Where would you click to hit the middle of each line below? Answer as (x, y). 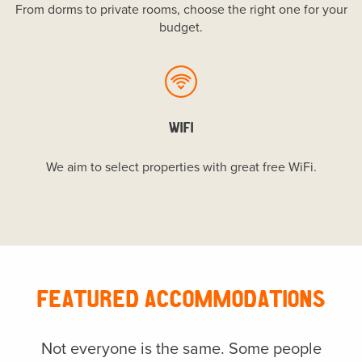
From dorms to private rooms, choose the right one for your (181, 10)
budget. (181, 27)
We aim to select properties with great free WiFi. (181, 167)
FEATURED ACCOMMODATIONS (181, 297)
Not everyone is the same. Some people (181, 349)
